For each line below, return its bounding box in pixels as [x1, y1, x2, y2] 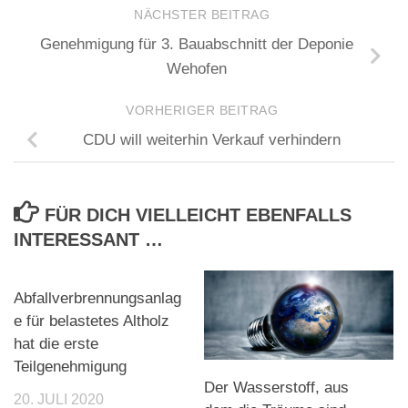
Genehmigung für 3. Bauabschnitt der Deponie [40, 36, 353, 54]
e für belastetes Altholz [14, 312, 169, 331]
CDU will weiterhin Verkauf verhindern [82, 131, 341, 149]
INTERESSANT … [14, 229, 163, 250]
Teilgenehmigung [14, 358, 127, 376]
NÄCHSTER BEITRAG [134, 7, 274, 22]
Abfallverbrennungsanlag [14, 290, 181, 308]
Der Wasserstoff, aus [204, 379, 349, 397]
